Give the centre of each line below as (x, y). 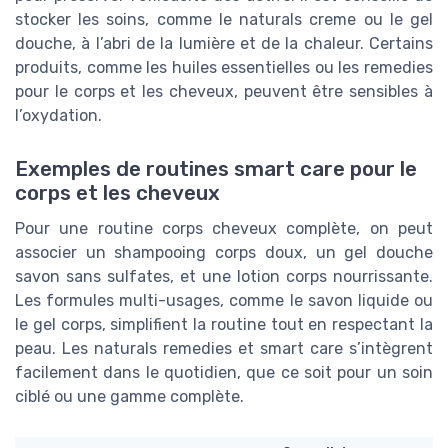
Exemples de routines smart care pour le (216, 168)
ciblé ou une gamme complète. (129, 396)
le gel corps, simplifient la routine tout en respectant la (224, 324)
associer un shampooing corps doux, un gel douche (224, 252)
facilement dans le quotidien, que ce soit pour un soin (224, 372)
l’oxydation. (58, 115)
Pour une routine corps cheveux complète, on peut (224, 228)
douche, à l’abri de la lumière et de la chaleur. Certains (224, 43)
